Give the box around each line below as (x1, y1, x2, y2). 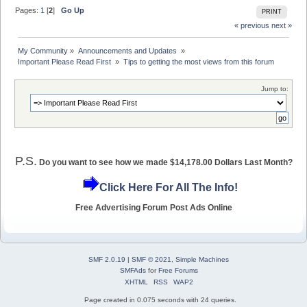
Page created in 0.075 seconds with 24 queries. (84, 295, 236, 304)
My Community (18, 47, 69, 56)
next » (271, 21, 292, 29)
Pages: (15, 6, 41, 15)
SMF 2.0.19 (88, 255, 125, 263)
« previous (234, 21, 269, 29)
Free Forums (158, 266, 198, 274)
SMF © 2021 (132, 255, 171, 263)
